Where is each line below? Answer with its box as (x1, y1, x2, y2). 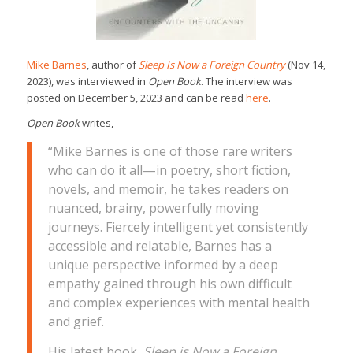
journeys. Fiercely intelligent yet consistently (47, 218, 308, 236)
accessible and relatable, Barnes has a (47, 237, 272, 255)
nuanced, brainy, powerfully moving (47, 199, 259, 217)
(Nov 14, (284, 57, 325, 72)
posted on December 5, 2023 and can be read (26, 90, 246, 105)
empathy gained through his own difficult (47, 275, 292, 293)
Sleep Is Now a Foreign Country (138, 57, 285, 72)
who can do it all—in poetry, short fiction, (47, 162, 291, 180)
